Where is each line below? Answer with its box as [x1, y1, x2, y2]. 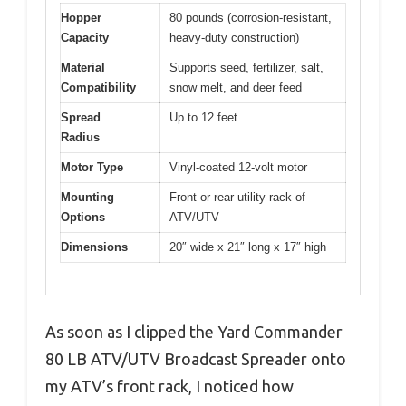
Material [61, 61, 105, 75]
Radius [61, 130, 100, 145]
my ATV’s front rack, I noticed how [45, 376, 294, 395]
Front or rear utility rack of [169, 190, 305, 205]
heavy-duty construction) [169, 31, 299, 45]
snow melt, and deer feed [169, 81, 302, 95]
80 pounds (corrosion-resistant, [169, 11, 332, 25]
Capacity [61, 31, 109, 45]
